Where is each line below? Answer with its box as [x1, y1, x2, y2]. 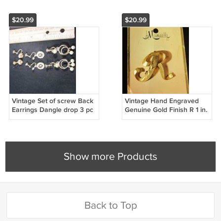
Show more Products [64, 150, 157, 163]
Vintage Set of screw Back [11, 96, 93, 105]
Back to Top [84, 199, 137, 212]
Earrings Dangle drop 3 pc [11, 105, 93, 114]
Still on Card [124, 114, 162, 123]
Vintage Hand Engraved [124, 96, 199, 105]
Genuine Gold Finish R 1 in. [124, 105, 207, 114]
